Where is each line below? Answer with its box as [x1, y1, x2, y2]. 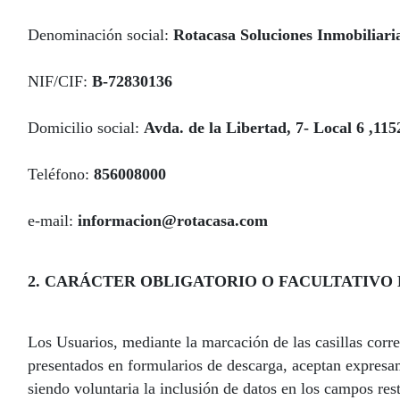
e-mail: [28, 212, 78, 229]
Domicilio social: [28, 119, 144, 137]
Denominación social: [28, 26, 173, 44]
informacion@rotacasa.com [78, 212, 268, 229]
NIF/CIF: [28, 72, 92, 90]
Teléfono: [28, 165, 94, 183]
